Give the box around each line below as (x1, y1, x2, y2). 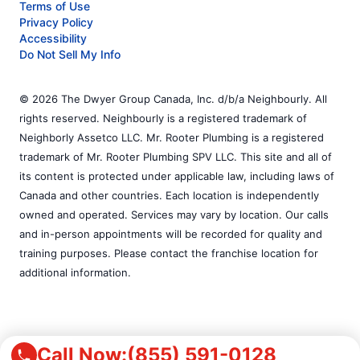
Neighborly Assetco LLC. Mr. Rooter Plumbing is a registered (19, 131, 324, 145)
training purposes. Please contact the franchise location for (19, 247, 318, 260)
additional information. (19, 266, 131, 280)
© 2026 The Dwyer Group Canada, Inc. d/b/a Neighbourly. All (19, 92, 327, 106)
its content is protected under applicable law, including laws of (19, 170, 334, 183)
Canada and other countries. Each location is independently (19, 189, 319, 202)
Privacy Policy (19, 15, 93, 30)
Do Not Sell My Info (19, 47, 121, 62)
